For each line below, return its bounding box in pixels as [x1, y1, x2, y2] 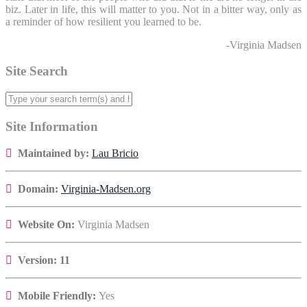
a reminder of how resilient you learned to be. [5, 15, 201, 27]
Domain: [18, 182, 61, 195]
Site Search [5, 64, 68, 79]
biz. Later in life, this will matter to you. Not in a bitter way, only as [5, 3, 302, 15]
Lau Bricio [92, 147, 138, 159]
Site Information [5, 119, 98, 134]
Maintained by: [18, 147, 92, 159]
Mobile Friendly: [18, 289, 96, 302]
